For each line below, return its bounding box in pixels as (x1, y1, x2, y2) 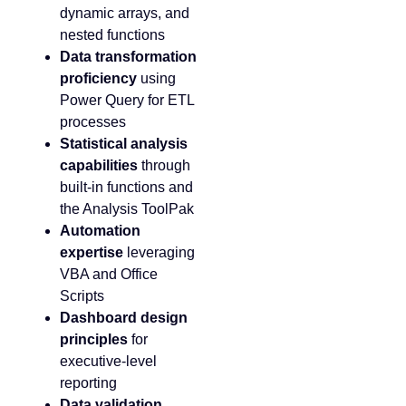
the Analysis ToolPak (60, 200, 194, 217)
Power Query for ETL (60, 92, 194, 108)
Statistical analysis (60, 135, 188, 151)
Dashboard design (60, 309, 188, 325)
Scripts (60, 287, 104, 304)
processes (60, 113, 126, 130)
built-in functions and (60, 179, 193, 195)
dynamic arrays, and (60, 5, 189, 21)
